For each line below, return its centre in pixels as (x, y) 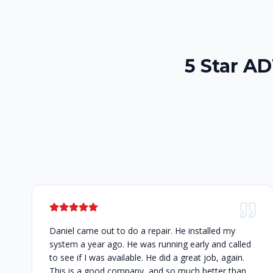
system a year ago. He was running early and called (150, 244)
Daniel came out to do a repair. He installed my (142, 231)
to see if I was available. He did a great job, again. (147, 258)
